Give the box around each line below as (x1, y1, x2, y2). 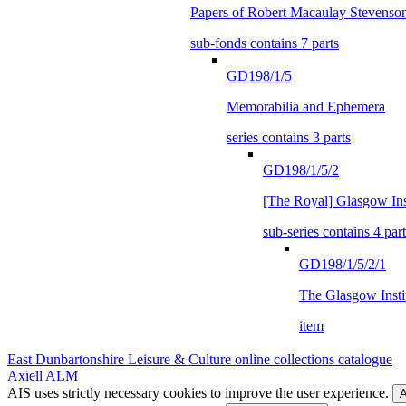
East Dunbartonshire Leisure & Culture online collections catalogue (7, 352, 392, 367)
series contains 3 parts (227, 129, 351, 145)
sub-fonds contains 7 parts (190, 34, 339, 51)
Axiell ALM (7, 368, 78, 383)
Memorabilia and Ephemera (227, 98, 385, 114)
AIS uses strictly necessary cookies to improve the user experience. (7, 385, 392, 401)
